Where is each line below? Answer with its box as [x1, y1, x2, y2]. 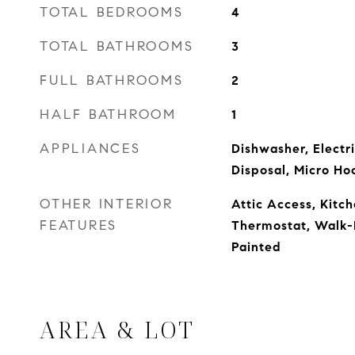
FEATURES [40, 217, 117, 234]
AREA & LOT [40, 314, 195, 345]
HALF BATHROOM [40, 106, 177, 123]
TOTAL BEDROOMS [40, 4, 184, 21]
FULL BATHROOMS [40, 72, 184, 89]
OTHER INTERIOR [40, 196, 174, 212]
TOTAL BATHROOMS [40, 38, 194, 55]
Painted [231, 239, 281, 254]
